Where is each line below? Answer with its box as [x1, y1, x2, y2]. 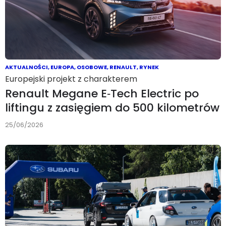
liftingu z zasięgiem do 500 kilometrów [5, 100, 219, 116]
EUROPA [50, 63, 74, 72]
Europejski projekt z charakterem [5, 73, 137, 85]
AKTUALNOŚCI [5, 63, 48, 72]
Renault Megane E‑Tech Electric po [5, 86, 199, 102]
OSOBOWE [77, 63, 107, 72]
